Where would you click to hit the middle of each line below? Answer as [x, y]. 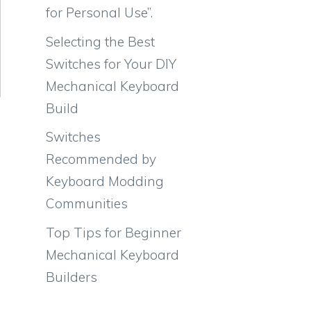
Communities [87, 203]
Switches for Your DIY [111, 64]
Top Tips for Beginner [114, 232]
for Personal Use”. [99, 12]
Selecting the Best [100, 41]
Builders [72, 277]
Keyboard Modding [105, 181]
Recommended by [101, 159]
